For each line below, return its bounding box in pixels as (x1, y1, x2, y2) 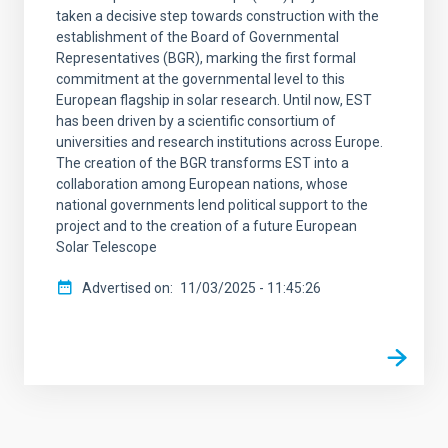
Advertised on (82, 280, 170, 297)
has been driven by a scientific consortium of (56, 113, 336, 130)
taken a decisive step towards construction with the (56, 8, 379, 25)
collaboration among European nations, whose (56, 176, 348, 193)
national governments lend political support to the (56, 197, 368, 214)
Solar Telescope (56, 239, 157, 256)
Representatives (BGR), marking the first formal (56, 50, 356, 67)
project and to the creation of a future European (56, 218, 357, 235)
